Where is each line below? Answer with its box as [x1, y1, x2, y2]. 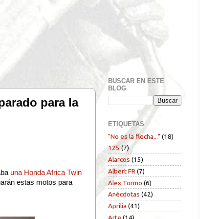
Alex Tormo [108, 178, 142, 187]
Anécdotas [108, 190, 140, 198]
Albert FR [108, 167, 135, 175]
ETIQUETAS [108, 120, 144, 128]
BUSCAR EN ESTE [108, 77, 164, 85]
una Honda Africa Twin [10, 169, 82, 176]
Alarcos [108, 155, 130, 164]
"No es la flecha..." [108, 132, 160, 140]
